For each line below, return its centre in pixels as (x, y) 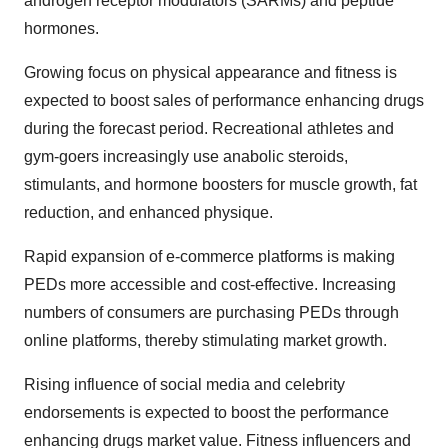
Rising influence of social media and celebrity (184, 384)
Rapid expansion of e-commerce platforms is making (209, 256)
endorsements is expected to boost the (162, 412)
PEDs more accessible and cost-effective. (171, 284)
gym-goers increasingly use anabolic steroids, (186, 156)
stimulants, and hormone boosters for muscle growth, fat (220, 184)
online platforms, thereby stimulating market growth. (205, 340)
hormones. (61, 28)
